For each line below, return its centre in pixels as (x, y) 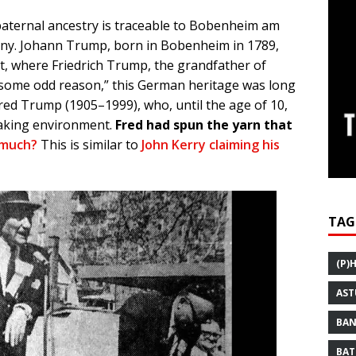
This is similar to (89, 144)
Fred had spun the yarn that (204, 124)
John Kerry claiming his (211, 144)
